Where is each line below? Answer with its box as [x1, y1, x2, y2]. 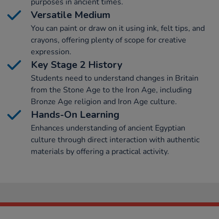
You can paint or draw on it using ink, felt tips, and [31, 23, 205, 34]
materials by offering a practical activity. [31, 146, 169, 157]
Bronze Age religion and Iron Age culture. [31, 96, 177, 108]
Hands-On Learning [31, 108, 119, 122]
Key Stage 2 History [31, 58, 123, 72]
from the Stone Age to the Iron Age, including [31, 85, 192, 96]
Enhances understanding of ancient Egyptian [31, 123, 185, 134]
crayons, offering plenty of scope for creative [31, 35, 186, 46]
